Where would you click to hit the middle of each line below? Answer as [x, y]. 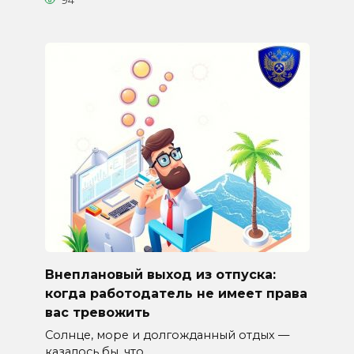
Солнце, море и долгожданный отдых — [167, 335]
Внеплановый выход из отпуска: [160, 274]
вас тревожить [97, 312]
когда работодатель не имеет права [176, 293]
